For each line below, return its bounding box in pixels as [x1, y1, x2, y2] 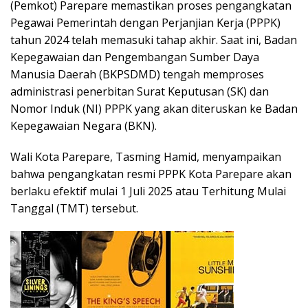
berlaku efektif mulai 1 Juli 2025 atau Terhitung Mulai [10, 183, 286, 199]
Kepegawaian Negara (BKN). [10, 118, 157, 133]
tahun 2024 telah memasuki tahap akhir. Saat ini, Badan [10, 32, 297, 47]
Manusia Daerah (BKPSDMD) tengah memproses [10, 66, 264, 82]
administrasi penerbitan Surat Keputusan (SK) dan [10, 83, 269, 99]
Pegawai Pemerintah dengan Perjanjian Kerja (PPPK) [10, 14, 280, 30]
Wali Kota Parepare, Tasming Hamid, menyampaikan [10, 148, 281, 164]
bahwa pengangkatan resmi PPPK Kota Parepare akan [10, 166, 291, 181]
